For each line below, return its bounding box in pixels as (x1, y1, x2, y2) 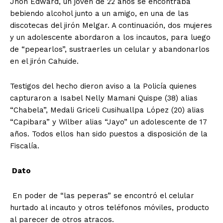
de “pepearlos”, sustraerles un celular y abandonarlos (10, 45, 210, 54)
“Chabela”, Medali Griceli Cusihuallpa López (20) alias (10, 106, 204, 115)
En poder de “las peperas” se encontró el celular (10, 191, 194, 201)
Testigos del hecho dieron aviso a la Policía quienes (10, 82, 197, 91)
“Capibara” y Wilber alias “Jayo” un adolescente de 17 (10, 117, 207, 127)
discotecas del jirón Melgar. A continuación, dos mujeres (10, 21, 212, 30)
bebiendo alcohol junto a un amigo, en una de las (10, 9, 189, 18)
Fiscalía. (10, 141, 39, 151)
